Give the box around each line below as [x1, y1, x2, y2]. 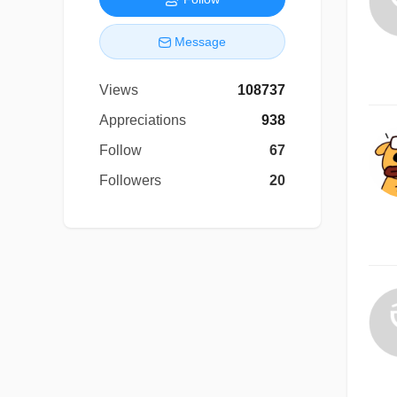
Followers [99, 172, 161, 188]
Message [175, 34, 226, 49]
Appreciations [99, 112, 186, 128]
